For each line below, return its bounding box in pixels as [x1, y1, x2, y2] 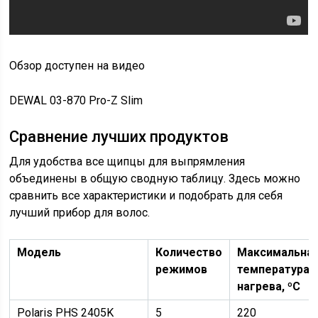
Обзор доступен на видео [9, 59, 146, 72]
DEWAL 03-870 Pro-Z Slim [9, 94, 143, 107]
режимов [155, 263, 208, 276]
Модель [17, 246, 62, 259]
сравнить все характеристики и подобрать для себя [9, 189, 283, 202]
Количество [155, 246, 223, 259]
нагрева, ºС [237, 280, 301, 293]
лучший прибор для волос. [9, 206, 150, 219]
